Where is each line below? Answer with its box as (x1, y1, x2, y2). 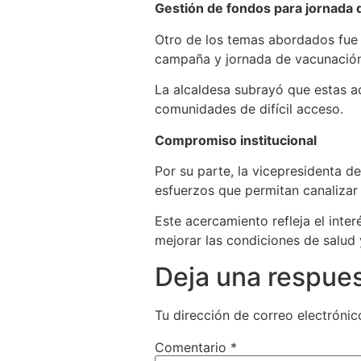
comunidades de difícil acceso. (155, 101, 343, 118)
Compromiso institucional (155, 131, 317, 148)
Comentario (155, 338, 230, 355)
